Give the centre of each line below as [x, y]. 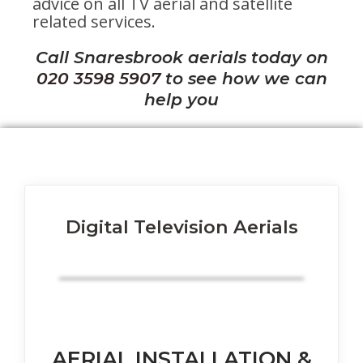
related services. [94, 22]
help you [181, 100]
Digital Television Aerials [181, 227]
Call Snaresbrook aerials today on [181, 58]
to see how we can [243, 79]
